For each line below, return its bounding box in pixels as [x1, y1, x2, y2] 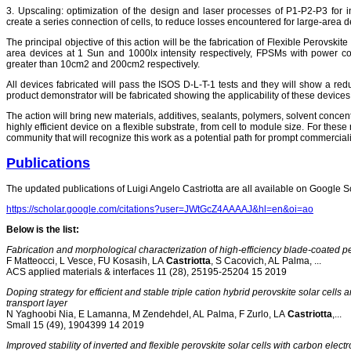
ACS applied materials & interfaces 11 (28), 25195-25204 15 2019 [6, 266, 287, 277]
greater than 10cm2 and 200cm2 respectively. [6, 58, 200, 70]
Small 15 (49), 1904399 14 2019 [6, 319, 144, 331]
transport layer [6, 297, 67, 309]
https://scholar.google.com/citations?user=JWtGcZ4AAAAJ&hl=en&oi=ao [6, 203, 313, 215]
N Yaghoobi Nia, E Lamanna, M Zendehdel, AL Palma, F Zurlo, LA [6, 308, 285, 320]
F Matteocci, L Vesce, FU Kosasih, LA [6, 255, 164, 266]
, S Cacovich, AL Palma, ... [211, 255, 321, 266]
